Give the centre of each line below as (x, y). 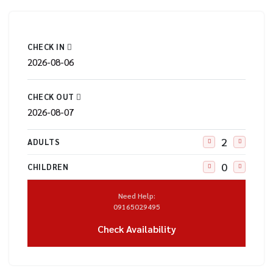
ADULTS (44, 142)
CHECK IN (47, 47)
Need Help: (136, 196)
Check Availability (136, 229)
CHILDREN (48, 167)
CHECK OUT (52, 97)
